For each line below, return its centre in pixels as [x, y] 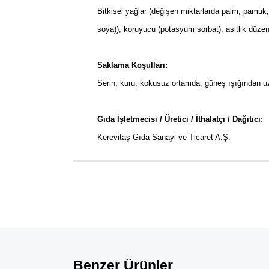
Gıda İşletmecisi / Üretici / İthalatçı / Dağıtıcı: [180, 119]
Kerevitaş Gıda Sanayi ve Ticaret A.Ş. [164, 137]
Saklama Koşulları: [132, 65]
